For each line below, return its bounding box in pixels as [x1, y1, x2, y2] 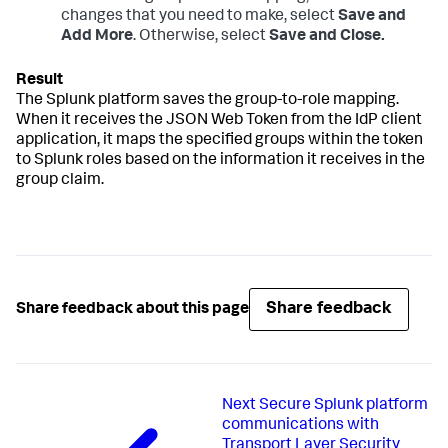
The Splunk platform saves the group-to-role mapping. [16, 93, 399, 110]
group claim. [16, 173, 104, 190]
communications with [221, 418, 379, 435]
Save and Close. [268, 29, 385, 46]
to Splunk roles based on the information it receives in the [16, 153, 425, 170]
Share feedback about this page [16, 301, 249, 318]
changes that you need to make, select [60, 9, 338, 26]
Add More [60, 29, 133, 46]
